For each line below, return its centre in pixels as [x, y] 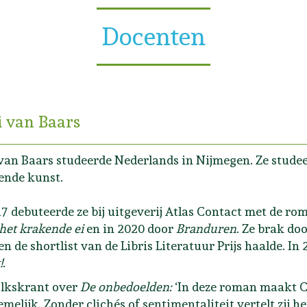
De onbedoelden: [127, 286]
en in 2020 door [130, 228]
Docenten [153, 36]
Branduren [206, 228]
